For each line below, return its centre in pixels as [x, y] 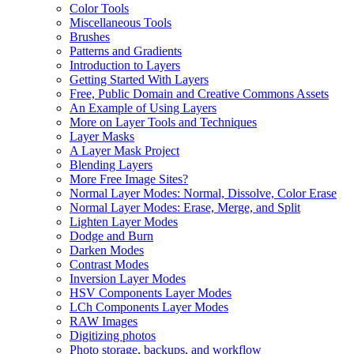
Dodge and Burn [111, 236]
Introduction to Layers [125, 65]
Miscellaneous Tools [121, 23]
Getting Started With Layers [139, 79]
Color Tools [99, 8]
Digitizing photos [113, 335]
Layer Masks [102, 136]
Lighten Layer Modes [124, 222]
